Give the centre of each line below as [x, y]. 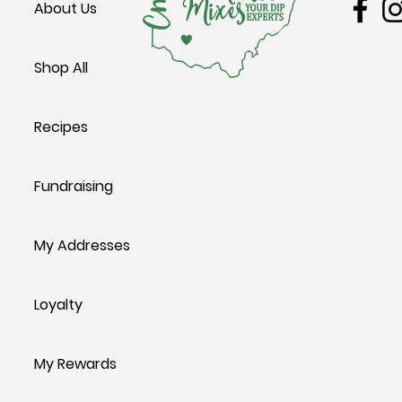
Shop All [61, 68]
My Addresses [82, 245]
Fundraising [74, 186]
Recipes [61, 127]
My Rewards [75, 364]
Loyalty [58, 305]
